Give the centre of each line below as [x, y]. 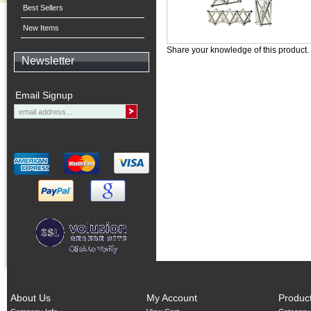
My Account [172, 298]
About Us [31, 298]
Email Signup [44, 95]
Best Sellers [43, 8]
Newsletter [48, 61]
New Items [41, 28]
